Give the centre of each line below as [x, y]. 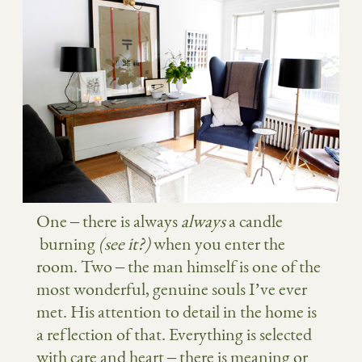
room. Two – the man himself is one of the [179, 267]
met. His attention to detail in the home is [177, 312]
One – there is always [109, 221]
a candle [256, 221]
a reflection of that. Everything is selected [174, 335]
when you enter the [218, 244]
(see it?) [124, 244]
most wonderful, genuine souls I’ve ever [172, 289]
